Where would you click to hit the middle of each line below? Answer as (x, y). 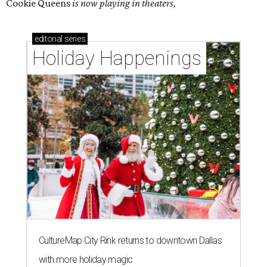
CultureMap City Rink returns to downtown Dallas (130, 240)
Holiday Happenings (117, 58)
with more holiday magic (86, 259)
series (74, 38)
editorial (49, 38)
